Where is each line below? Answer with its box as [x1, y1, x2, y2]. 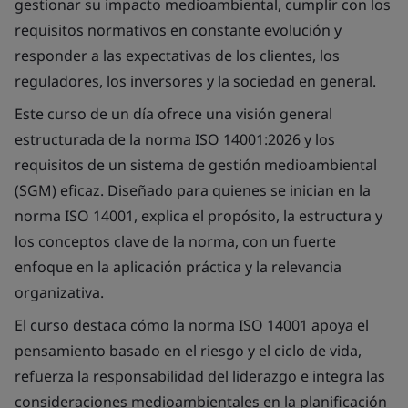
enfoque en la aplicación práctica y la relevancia [15, 257, 342, 277]
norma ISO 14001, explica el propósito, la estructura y [15, 206, 382, 226]
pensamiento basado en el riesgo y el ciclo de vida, [15, 341, 362, 361]
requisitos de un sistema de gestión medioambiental [15, 155, 377, 175]
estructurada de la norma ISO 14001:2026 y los [15, 129, 335, 149]
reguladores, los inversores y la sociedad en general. [15, 71, 376, 91]
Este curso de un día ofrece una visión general [15, 104, 332, 124]
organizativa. [15, 282, 104, 302]
